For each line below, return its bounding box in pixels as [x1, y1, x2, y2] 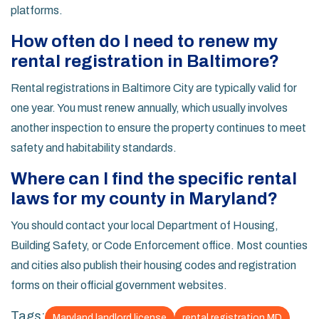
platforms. [11, 4, 63, 17]
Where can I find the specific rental [11, 169, 297, 189]
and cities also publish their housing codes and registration [11, 259, 296, 272]
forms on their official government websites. [11, 279, 227, 292]
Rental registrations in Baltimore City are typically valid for [11, 82, 297, 95]
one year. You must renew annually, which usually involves [11, 102, 288, 115]
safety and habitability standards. [11, 142, 177, 155]
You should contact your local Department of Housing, [11, 219, 278, 232]
